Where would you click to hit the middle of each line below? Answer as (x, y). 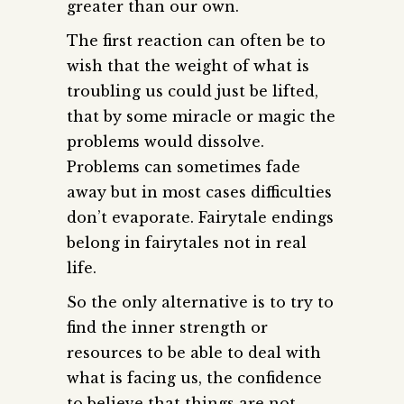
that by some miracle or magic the (201, 116)
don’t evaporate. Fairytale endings (200, 217)
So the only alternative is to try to (200, 302)
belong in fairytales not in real (187, 242)
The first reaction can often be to (196, 40)
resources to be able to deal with (194, 352)
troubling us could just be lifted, (193, 91)
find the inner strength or (167, 327)
